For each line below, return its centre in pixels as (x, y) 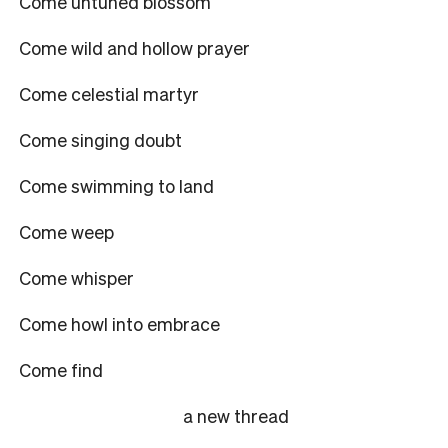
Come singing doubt (100, 139)
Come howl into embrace (119, 323)
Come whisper (76, 277)
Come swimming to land (116, 185)
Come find (61, 369)
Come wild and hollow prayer (134, 47)
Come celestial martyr (109, 93)
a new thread (236, 415)
